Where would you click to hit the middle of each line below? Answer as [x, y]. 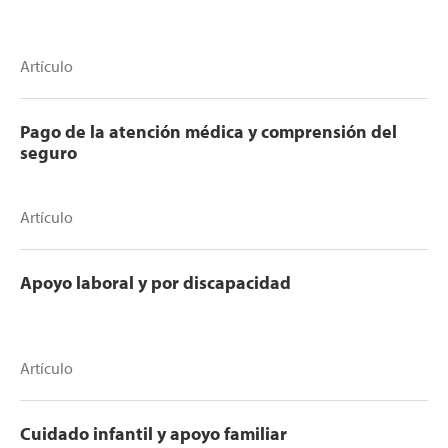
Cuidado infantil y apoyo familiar [153, 434]
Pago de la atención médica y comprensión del [208, 132]
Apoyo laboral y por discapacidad [155, 283]
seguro [48, 153]
